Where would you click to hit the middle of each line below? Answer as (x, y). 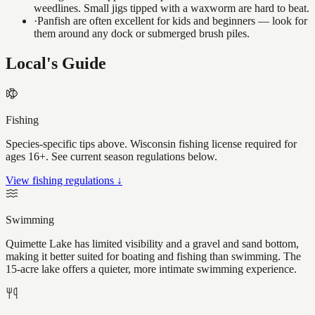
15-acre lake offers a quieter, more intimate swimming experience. (151, 269)
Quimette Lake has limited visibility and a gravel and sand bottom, (152, 244)
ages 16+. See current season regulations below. (111, 157)
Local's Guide (56, 64)
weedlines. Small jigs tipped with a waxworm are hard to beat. (172, 8)
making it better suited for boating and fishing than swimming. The (153, 257)
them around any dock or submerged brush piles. (142, 34)
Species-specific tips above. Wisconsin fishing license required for (151, 144)
